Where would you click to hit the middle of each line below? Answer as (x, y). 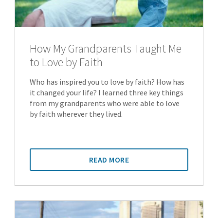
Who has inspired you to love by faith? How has (107, 82)
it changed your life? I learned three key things (107, 92)
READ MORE (109, 159)
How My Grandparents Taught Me (106, 48)
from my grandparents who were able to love (105, 103)
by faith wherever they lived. (76, 114)
